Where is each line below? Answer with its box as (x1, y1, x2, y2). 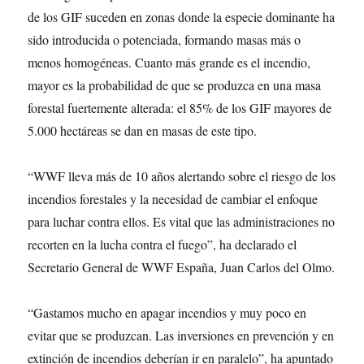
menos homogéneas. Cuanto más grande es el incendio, (28, 54, 311, 71)
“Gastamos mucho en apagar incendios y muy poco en (28, 304, 307, 321)
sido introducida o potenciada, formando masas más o (28, 31, 301, 48)
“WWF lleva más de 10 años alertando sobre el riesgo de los (28, 167, 336, 184)
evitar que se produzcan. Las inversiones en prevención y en (28, 327, 335, 344)
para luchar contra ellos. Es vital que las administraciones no (28, 213, 336, 230)
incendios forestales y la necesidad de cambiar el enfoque (28, 190, 318, 207)
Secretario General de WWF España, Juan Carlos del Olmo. (28, 258, 336, 275)
